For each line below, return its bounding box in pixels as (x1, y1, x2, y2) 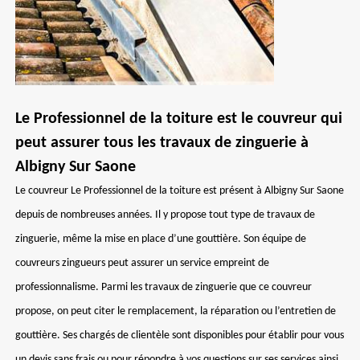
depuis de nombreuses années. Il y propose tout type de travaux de (15, 209, 315, 221)
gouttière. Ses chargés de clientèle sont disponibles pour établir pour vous (15, 329, 344, 342)
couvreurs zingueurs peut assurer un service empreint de (15, 257, 269, 269)
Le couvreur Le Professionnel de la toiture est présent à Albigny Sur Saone (15, 185, 344, 197)
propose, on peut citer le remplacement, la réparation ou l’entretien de (15, 305, 336, 317)
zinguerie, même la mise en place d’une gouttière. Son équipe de (15, 233, 306, 245)
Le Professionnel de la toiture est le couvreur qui (15, 111, 342, 127)
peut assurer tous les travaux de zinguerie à (15, 135, 309, 151)
